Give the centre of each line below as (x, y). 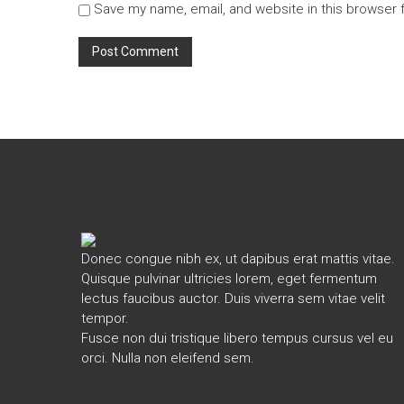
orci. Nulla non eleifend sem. (167, 358)
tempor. (105, 318)
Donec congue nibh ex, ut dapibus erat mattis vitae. (238, 259)
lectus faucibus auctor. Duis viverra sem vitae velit (233, 298)
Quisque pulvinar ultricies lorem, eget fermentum (229, 279)
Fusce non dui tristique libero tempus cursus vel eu (237, 338)
